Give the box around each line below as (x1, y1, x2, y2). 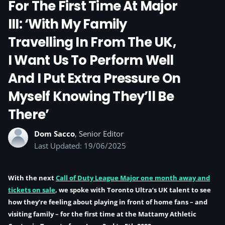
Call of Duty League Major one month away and (56, 173, 210, 182)
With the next (8, 173, 56, 182)
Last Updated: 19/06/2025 (34, 141, 126, 151)
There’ (8, 105, 49, 124)
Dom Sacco (34, 129, 75, 139)
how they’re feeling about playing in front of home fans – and (8, 197, 207, 206)
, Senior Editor (75, 129, 124, 139)
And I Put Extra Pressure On (8, 69, 180, 87)
